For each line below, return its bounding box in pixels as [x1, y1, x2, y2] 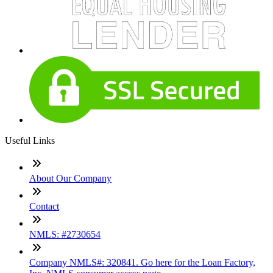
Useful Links [5, 135, 55, 146]
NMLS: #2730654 [29, 229, 101, 240]
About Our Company [29, 173, 112, 184]
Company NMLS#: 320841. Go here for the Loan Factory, [29, 257, 255, 268]
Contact [29, 201, 59, 212]
